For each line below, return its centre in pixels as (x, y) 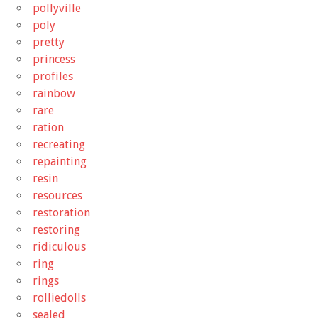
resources (57, 195)
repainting (60, 161)
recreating (59, 144)
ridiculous (59, 246)
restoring (56, 229)
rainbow (54, 93)
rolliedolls (59, 297)
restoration (61, 212)
